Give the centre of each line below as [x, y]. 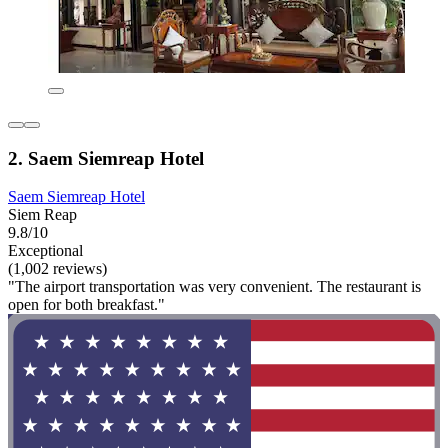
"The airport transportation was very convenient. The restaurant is [214, 287]
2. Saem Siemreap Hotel [106, 158]
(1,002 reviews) [57, 269]
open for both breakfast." [86, 305]
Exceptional [45, 251]
